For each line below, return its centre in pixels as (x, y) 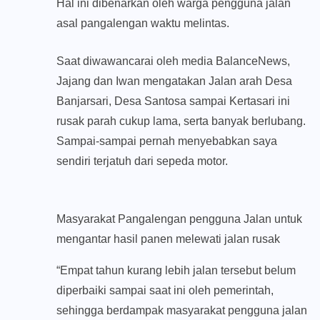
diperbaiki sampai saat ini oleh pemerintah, (165, 291)
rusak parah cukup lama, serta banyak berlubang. (181, 121)
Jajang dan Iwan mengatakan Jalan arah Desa (174, 81)
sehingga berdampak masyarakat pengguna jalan (182, 311)
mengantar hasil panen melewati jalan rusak (168, 239)
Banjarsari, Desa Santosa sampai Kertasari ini (173, 101)
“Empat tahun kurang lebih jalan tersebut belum (176, 271)
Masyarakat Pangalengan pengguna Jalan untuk (179, 219)
